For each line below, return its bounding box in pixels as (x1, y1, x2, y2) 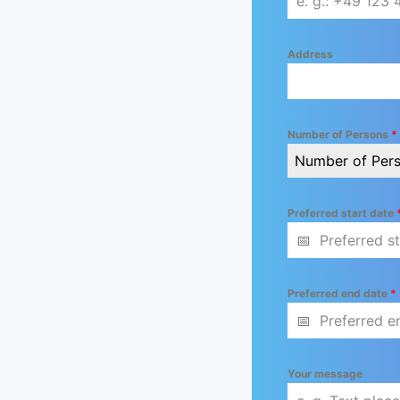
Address (287, 47, 333, 61)
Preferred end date (287, 287, 390, 300)
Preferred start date (287, 206, 396, 220)
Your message (287, 367, 362, 380)
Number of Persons (287, 128, 391, 141)
